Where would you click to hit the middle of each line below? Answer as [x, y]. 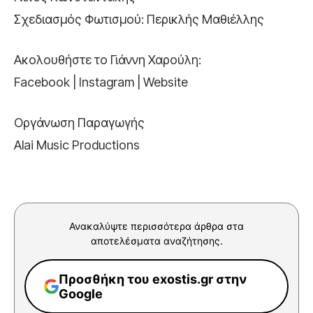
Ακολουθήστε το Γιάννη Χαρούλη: [108, 59]
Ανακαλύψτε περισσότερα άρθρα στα [156, 226]
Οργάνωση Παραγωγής [79, 122]
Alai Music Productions [77, 145]
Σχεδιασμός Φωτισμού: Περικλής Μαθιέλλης [139, 19]
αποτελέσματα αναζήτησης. [156, 240]
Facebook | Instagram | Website [101, 82]
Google [81, 293]
